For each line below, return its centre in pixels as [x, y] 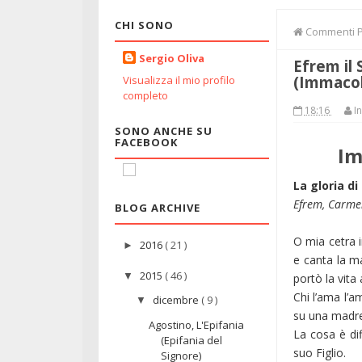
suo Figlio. [321, 352]
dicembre [177, 300]
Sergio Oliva [172, 59]
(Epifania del [192, 340]
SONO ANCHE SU [164, 130]
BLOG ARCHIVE [158, 207]
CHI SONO [144, 25]
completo [145, 95]
